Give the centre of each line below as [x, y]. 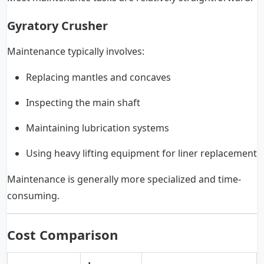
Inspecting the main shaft [83, 103]
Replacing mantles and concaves [98, 77]
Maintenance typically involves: [76, 52]
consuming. [33, 196]
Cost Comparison [62, 235]
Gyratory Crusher [57, 26]
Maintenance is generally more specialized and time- [124, 179]
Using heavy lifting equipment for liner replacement [141, 154]
